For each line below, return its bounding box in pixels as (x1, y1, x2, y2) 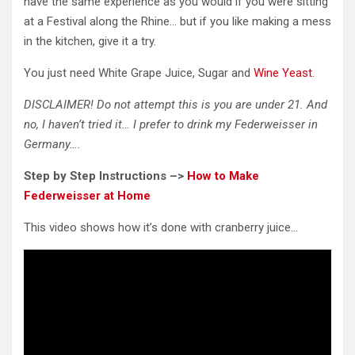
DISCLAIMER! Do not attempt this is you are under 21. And (24, 97, 327, 113)
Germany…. (24, 137, 81, 152)
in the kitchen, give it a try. (24, 34, 156, 49)
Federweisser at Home (24, 189, 151, 204)
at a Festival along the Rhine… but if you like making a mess (24, 14, 331, 29)
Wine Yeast (254, 66, 312, 81)
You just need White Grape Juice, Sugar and (24, 66, 254, 81)
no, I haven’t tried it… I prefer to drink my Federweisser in (24, 117, 318, 132)
